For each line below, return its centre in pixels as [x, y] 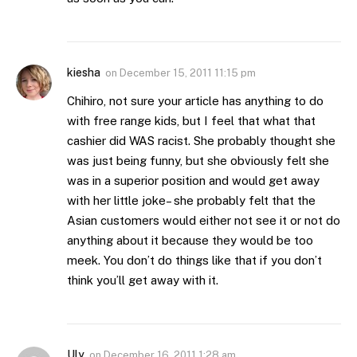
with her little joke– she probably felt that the [191, 201]
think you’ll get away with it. [143, 280]
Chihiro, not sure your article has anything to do [195, 101]
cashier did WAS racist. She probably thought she [201, 141]
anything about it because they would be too [190, 241]
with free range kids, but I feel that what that [191, 121]
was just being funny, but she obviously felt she [198, 161]
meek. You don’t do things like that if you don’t [194, 261]
